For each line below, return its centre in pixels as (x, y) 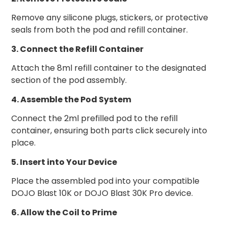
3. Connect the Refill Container (77, 49)
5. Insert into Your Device (64, 162)
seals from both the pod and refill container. (99, 30)
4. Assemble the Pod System (71, 100)
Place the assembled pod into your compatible (105, 181)
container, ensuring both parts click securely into (109, 131)
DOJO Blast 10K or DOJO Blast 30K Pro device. (102, 193)
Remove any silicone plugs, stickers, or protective (110, 18)
